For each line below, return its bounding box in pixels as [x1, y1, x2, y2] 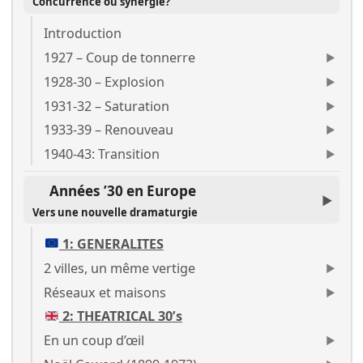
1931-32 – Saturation [44, 96, 170, 115]
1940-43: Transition [44, 145, 160, 164]
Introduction [44, 23, 122, 42]
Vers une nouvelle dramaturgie [32, 204, 198, 220]
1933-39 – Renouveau [44, 121, 174, 139]
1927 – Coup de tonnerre [44, 48, 196, 66]
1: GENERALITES [58, 234, 164, 253]
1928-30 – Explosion [44, 72, 165, 91]
